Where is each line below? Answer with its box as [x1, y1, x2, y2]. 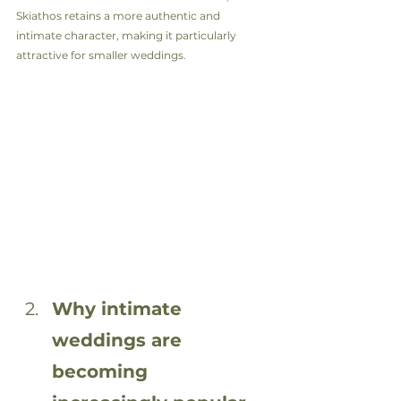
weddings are [52, 328, 187, 351]
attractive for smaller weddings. [16, 48, 186, 62]
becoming [52, 360, 153, 382]
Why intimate [52, 297, 187, 320]
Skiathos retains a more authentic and [16, 9, 223, 22]
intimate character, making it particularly [16, 29, 239, 42]
